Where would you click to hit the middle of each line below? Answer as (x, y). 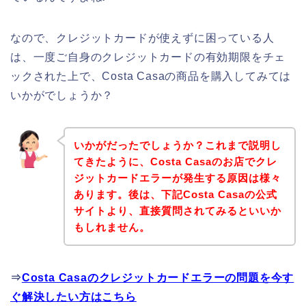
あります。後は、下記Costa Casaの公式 (175, 194)
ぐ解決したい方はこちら (73, 296)
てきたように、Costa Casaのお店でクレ (175, 161)
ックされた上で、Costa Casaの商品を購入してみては (151, 76)
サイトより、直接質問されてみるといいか (177, 210)
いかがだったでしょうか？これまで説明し (177, 145)
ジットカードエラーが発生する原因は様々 (177, 178)
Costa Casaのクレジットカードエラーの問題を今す (158, 277)
